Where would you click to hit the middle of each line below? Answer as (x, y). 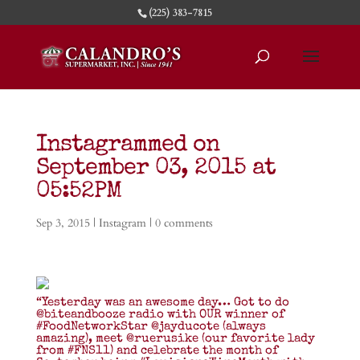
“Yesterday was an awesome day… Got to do (162, 303)
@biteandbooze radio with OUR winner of (160, 315)
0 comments (184, 223)
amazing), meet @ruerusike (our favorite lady (175, 339)
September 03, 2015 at (155, 169)
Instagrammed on (127, 146)
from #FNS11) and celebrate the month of (157, 351)
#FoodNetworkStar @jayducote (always (151, 327)
